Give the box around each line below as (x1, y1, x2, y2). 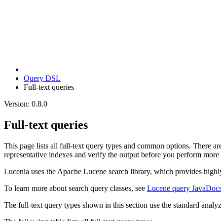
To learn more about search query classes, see (4, 184, 147, 192)
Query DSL (24, 74, 61, 82)
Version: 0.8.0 (4, 99, 47, 108)
